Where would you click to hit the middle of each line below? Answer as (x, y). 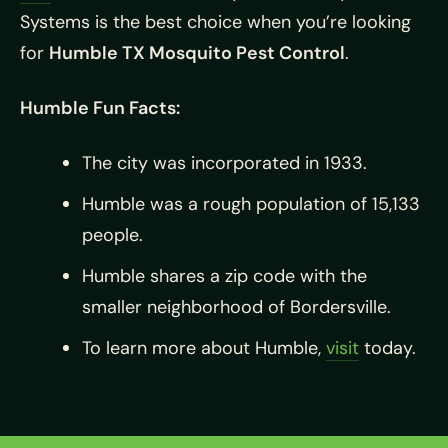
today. (387, 348)
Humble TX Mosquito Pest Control (197, 53)
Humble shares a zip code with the (224, 276)
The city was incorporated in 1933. (224, 163)
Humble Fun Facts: (100, 108)
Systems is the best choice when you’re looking (215, 22)
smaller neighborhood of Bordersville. (236, 307)
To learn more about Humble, (204, 348)
